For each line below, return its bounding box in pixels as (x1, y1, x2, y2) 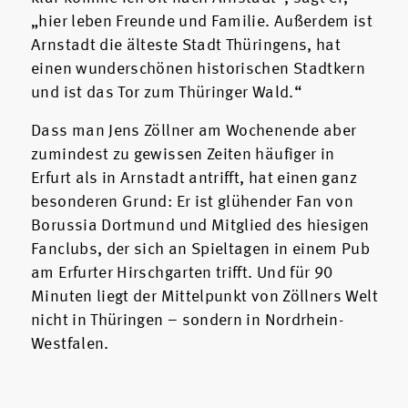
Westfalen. (31, 336, 109, 353)
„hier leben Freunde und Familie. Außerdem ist (31, 14, 373, 31)
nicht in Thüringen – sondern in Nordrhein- (31, 312, 344, 330)
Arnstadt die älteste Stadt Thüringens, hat (31, 37, 342, 55)
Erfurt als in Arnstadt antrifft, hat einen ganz (31, 170, 357, 188)
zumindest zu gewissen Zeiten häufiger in (31, 147, 335, 164)
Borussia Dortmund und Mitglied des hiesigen (31, 218, 370, 235)
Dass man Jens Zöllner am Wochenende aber (31, 123, 357, 140)
